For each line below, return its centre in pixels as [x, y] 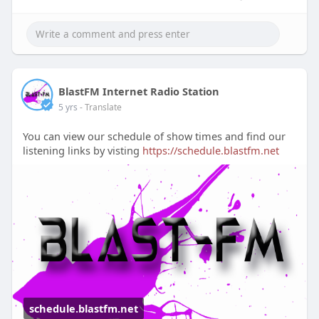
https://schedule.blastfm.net [210, 150]
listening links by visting [82, 150]
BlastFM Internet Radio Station [138, 91]
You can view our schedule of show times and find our [154, 136]
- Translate [100, 107]
